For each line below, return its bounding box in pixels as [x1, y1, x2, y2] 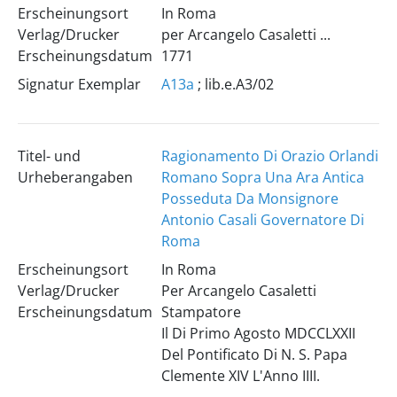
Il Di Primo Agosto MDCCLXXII [160, 323, 355, 343]
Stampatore [160, 302, 241, 322]
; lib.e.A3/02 [193, 74, 274, 94]
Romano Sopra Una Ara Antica [160, 167, 364, 187]
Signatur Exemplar [17, 74, 141, 94]
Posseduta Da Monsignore [160, 189, 339, 208]
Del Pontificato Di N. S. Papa [160, 345, 347, 364]
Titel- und [17, 146, 81, 166]
